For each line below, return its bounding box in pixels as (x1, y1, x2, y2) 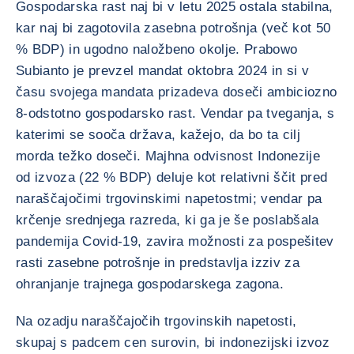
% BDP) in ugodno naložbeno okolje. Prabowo (16, 42, 298, 57)
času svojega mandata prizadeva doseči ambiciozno (16, 85, 337, 100)
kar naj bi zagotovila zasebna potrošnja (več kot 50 (16, 21, 331, 36)
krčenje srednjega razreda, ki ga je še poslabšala (16, 213, 319, 228)
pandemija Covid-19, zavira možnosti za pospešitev (16, 234, 334, 249)
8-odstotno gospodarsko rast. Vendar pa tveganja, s (16, 106, 334, 121)
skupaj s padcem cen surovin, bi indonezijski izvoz (16, 335, 330, 350)
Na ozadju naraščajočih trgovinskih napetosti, (16, 314, 297, 329)
